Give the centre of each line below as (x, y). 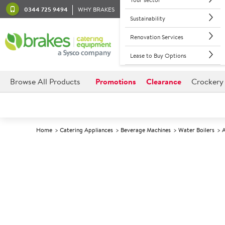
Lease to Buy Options (158, 55)
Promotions (116, 81)
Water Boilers (196, 130)
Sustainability (147, 18)
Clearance (164, 81)
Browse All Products (45, 81)
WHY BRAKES (96, 9)
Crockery (207, 81)
